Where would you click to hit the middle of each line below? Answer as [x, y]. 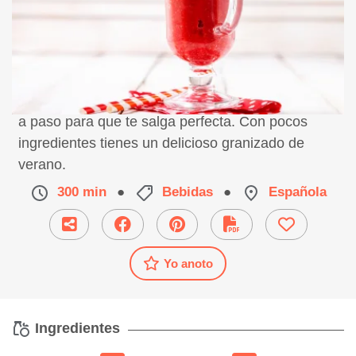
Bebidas [187, 192]
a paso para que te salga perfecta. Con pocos [163, 122]
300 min [81, 192]
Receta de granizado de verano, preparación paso [177, 100]
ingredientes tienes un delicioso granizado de [161, 143]
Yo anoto [188, 263]
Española [297, 192]
